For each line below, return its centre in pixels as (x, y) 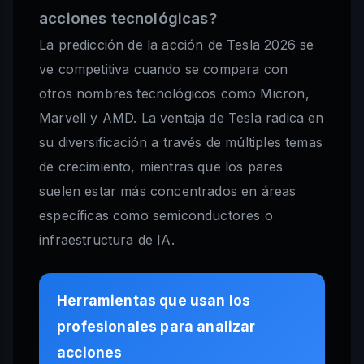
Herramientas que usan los (154, 301)
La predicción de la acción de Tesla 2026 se (177, 45)
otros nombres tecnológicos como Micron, (174, 94)
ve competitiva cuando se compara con (164, 69)
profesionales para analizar (156, 327)
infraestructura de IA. (107, 240)
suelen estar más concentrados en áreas (168, 191)
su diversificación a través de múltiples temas (181, 143)
